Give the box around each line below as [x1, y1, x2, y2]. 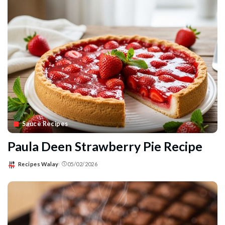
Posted [7, 164, 27, 171]
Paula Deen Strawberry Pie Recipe [8, 139, 202, 154]
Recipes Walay [18, 161, 59, 168]
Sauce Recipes [22, 120, 68, 128]
